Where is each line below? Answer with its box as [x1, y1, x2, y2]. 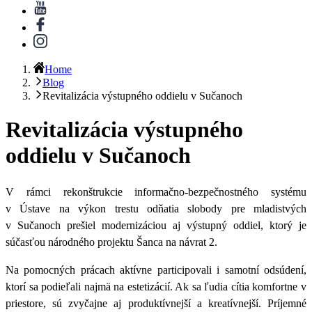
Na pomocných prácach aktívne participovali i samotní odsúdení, [6, 263, 306, 276]
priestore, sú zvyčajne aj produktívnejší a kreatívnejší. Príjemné [6, 297, 306, 309]
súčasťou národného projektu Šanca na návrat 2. [6, 235, 217, 248]
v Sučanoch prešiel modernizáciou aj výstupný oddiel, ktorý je [6, 219, 306, 231]
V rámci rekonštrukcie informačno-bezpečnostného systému [6, 185, 306, 198]
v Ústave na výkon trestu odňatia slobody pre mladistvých [6, 202, 306, 214]
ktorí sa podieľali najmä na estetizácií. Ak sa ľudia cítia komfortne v [6, 280, 306, 292]
